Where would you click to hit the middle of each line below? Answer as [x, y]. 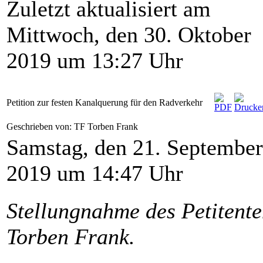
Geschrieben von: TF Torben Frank [73, 127]
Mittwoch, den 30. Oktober [129, 35]
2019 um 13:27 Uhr [95, 60]
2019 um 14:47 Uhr [95, 173]
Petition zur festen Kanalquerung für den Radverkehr [104, 102]
